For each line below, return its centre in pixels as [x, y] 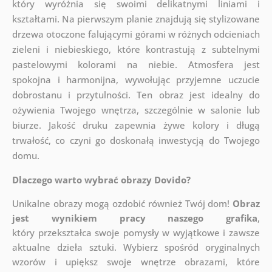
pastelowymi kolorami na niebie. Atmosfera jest [136, 65]
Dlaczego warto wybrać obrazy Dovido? [101, 180]
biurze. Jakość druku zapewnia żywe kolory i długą [136, 125]
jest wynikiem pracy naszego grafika [135, 218]
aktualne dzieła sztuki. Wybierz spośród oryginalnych [136, 247]
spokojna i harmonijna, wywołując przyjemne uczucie [136, 80]
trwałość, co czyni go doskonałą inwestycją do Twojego [136, 141]
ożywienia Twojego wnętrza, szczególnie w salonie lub [136, 110]
